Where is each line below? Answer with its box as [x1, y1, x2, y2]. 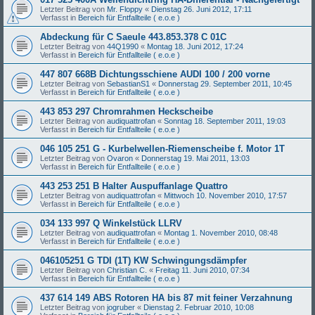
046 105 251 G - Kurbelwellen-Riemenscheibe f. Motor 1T [40, 143, 285, 154]
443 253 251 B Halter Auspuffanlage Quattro [40, 180, 228, 191]
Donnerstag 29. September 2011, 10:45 [158, 79, 292, 88]
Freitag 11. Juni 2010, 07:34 [155, 265, 250, 274]
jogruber [107, 302, 135, 311]
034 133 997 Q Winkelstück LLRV [40, 217, 182, 229]
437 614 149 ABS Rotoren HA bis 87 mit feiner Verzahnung [40, 292, 292, 303]
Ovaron [107, 153, 133, 162]
